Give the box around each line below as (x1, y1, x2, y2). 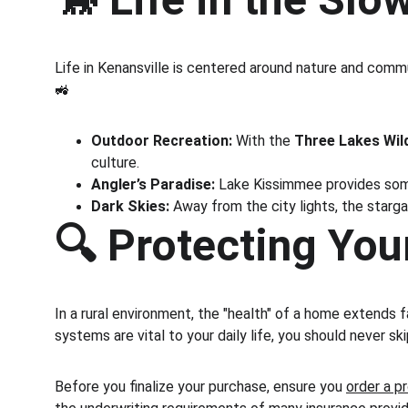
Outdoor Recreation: (91, 132, 232, 149)
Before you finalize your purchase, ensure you (55, 378, 346, 395)
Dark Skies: (91, 198, 169, 215)
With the (232, 132, 294, 149)
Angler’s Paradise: (91, 176, 215, 193)
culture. (91, 154, 139, 171)
